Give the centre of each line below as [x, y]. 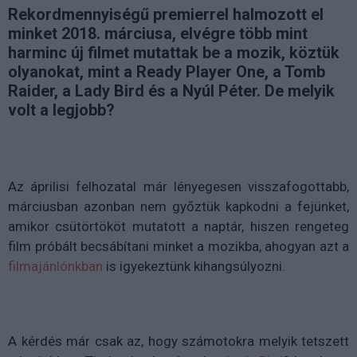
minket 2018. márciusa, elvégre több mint [158, 33]
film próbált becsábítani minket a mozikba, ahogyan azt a [178, 246]
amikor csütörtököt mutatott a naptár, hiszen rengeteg [178, 226]
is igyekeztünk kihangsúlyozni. [196, 266]
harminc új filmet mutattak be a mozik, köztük [174, 52]
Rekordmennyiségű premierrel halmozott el [166, 14]
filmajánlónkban [55, 266]
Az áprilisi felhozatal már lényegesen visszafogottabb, [178, 186]
